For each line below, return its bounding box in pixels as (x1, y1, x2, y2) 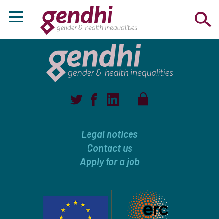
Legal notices (81, 128, 138, 140)
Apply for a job (79, 155, 140, 167)
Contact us (87, 142, 132, 153)
